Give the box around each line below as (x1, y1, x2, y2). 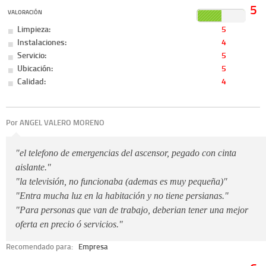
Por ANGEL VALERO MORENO (6, 116, 104, 128)
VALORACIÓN (8, 8, 43, 17)
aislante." (15, 162, 51, 173)
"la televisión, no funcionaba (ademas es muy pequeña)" (15, 176, 227, 187)
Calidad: (17, 74, 46, 87)
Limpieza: (17, 23, 51, 36)
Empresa (78, 241, 109, 252)
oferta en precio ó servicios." (15, 219, 123, 230)
